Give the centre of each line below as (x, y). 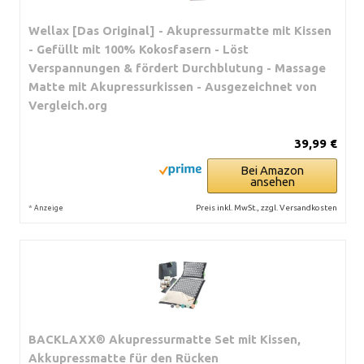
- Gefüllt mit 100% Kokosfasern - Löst (139, 49)
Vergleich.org (68, 105)
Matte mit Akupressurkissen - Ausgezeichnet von (173, 86)
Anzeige (49, 208)
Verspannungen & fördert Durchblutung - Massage (177, 67)
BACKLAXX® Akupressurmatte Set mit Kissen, (165, 339)
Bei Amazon (272, 170)
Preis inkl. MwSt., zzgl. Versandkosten (266, 207)
